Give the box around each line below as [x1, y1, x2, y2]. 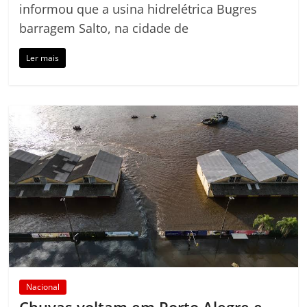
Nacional [26, 281, 60, 293]
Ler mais [26, 51, 60, 64]
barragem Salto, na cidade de [19, 19, 189, 36]
